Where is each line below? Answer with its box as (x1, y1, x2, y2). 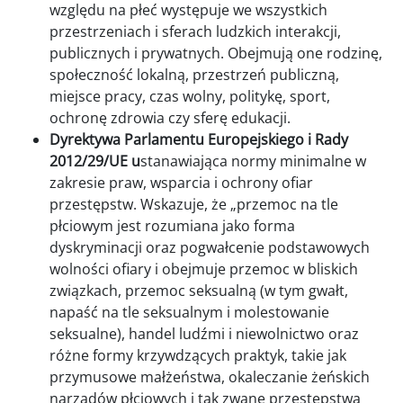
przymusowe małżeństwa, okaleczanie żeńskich (49, 367, 370, 388)
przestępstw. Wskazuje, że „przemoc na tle (49, 194, 338, 215)
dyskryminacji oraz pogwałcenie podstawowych (49, 237, 370, 258)
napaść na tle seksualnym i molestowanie (49, 302, 329, 323)
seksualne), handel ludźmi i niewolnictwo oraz (49, 324, 359, 345)
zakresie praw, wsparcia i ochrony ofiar (49, 173, 313, 193)
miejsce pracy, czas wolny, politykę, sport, (49, 86, 330, 107)
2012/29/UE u (49, 151, 140, 172)
